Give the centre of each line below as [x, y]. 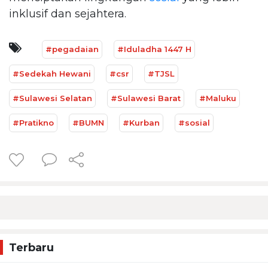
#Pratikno [33, 122]
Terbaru [31, 247]
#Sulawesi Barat [146, 98]
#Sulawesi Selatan [52, 98]
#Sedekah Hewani [52, 73]
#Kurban [141, 122]
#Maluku [218, 98]
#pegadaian [72, 49]
